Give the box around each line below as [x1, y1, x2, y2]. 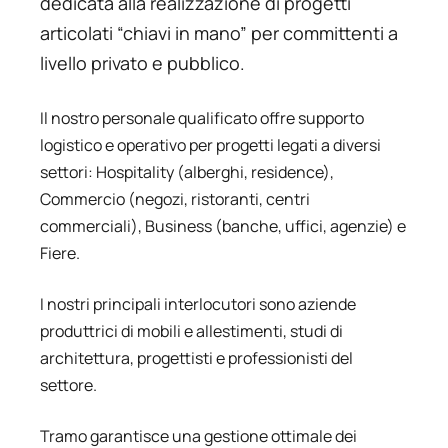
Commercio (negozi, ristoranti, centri [40, 187, 310, 210]
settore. [40, 373, 97, 396]
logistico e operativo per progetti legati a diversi [40, 133, 381, 156]
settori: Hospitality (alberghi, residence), [40, 160, 334, 183]
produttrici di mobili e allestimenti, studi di [40, 319, 343, 342]
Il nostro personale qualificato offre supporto [40, 106, 364, 129]
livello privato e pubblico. [40, 50, 245, 75]
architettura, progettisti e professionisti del [40, 346, 353, 369]
